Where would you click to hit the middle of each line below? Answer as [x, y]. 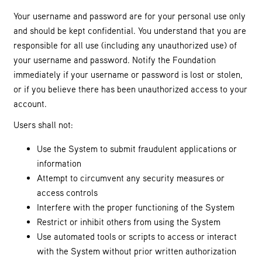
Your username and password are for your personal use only [130, 15]
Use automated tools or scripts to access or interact [137, 236]
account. [30, 103]
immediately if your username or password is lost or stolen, [128, 74]
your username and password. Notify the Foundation [115, 59]
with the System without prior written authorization [137, 251]
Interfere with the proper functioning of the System [136, 207]
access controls [67, 192]
